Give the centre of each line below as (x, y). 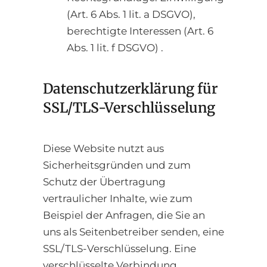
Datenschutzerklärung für (131, 88)
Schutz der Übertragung (104, 182)
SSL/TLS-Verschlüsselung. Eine (119, 249)
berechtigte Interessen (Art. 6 (140, 31)
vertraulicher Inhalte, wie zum (118, 199)
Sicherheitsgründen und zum (117, 165)
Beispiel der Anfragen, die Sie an (124, 215)
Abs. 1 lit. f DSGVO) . (115, 48)
